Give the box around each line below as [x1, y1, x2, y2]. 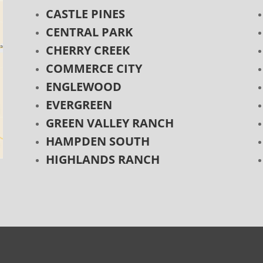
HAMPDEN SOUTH [46, 133, 150, 149]
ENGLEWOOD [46, 78, 122, 95]
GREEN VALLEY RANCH [46, 114, 174, 131]
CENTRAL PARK [46, 23, 133, 40]
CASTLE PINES [46, 5, 126, 22]
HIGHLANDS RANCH [46, 151, 160, 167]
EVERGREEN [46, 96, 113, 113]
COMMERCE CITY [46, 60, 143, 76]
